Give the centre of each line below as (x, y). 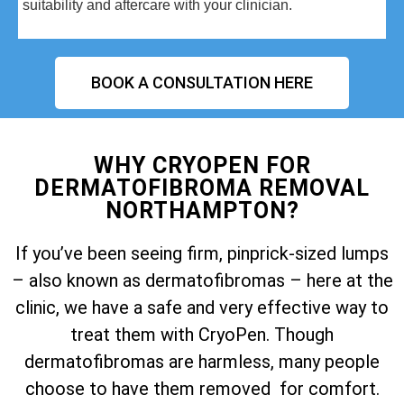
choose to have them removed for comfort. (202, 389)
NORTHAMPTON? (202, 211)
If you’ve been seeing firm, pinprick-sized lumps (202, 254)
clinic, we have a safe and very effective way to (202, 308)
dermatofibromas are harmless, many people (202, 362)
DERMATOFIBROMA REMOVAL (202, 188)
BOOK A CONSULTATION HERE (202, 83)
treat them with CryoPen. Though (202, 335)
